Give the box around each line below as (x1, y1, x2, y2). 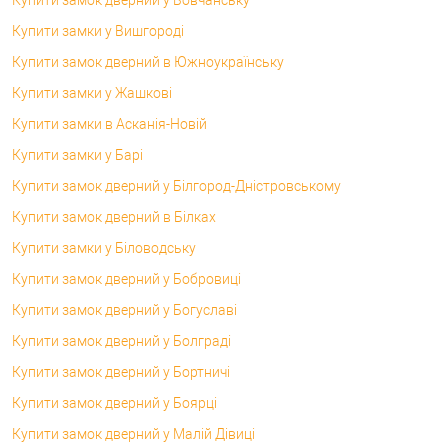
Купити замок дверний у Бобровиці (12, 270, 241, 287)
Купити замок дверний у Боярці (12, 394, 217, 411)
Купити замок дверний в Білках (12, 208, 216, 225)
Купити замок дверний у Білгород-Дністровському (12, 177, 341, 194)
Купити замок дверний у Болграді (12, 332, 231, 349)
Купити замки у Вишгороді (12, 22, 184, 39)
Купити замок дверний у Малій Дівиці (12, 425, 255, 442)
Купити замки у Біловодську (12, 239, 196, 256)
